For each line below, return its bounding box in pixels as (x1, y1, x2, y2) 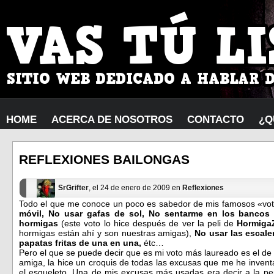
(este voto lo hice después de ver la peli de (58, 218, 237, 228)
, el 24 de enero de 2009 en (89, 183, 182, 193)
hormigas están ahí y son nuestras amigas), (19, 228, 195, 238)
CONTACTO (187, 114, 244, 125)
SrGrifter (58, 183, 89, 193)
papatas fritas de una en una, (19, 237, 141, 248)
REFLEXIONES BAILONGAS (19, 152, 190, 167)
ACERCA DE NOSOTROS (51, 114, 172, 125)
